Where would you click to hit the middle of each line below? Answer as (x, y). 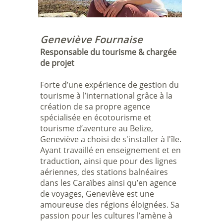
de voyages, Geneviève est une (97, 194)
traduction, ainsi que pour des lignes (108, 161)
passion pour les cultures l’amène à (106, 216)
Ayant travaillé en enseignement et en (110, 150)
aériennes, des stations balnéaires (104, 172)
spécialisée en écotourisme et (95, 117)
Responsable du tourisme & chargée (108, 52)
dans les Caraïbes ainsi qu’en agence (108, 183)
